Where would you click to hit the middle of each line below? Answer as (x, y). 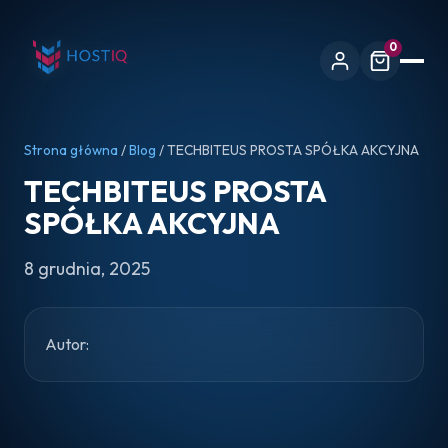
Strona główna (71, 150)
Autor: (67, 344)
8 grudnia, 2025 (87, 268)
